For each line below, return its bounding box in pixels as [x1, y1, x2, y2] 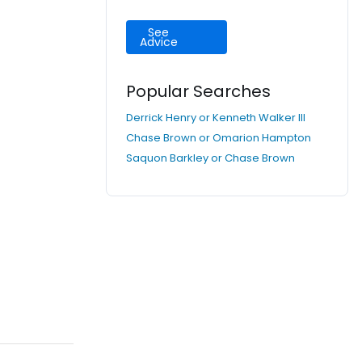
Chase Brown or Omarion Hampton [126, 130, 311, 145]
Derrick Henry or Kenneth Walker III [126, 110, 305, 125]
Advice [140, 34, 178, 50]
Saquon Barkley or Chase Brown [126, 150, 295, 166]
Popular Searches [126, 80, 271, 103]
